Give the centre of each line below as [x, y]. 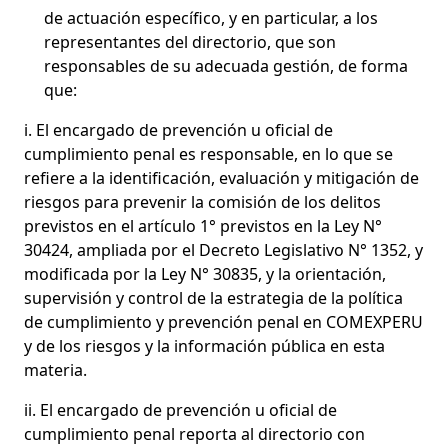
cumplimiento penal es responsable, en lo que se [208, 153]
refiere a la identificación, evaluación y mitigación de [221, 177]
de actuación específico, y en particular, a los [211, 17]
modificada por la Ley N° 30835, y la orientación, [205, 273]
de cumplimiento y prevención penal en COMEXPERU [223, 321]
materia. [55, 369]
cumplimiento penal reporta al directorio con [194, 433]
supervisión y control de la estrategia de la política [213, 297]
